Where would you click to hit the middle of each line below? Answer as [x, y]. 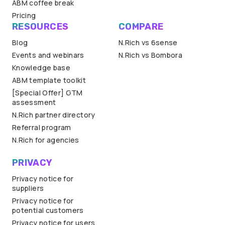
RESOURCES [40, 27]
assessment [34, 102]
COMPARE [141, 27]
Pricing [24, 16]
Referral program [42, 128]
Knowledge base [41, 68]
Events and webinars [48, 55]
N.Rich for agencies [46, 140]
